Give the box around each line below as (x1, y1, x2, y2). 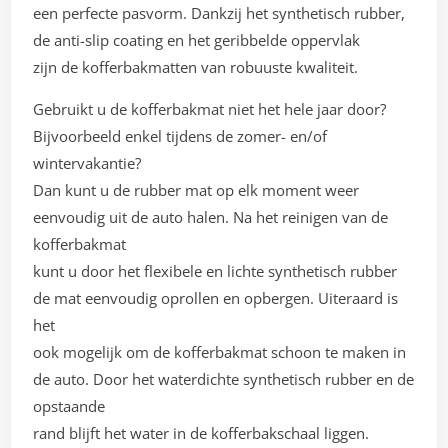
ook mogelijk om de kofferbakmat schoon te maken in (33, 342, 407, 363)
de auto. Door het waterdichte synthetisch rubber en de (33, 369, 415, 390)
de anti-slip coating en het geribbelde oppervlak (33, 30, 361, 51)
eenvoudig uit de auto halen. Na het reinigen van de (33, 207, 389, 228)
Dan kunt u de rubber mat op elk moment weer (33, 180, 360, 201)
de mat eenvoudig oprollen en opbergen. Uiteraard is (33, 288, 399, 309)
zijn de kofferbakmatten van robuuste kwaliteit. (33, 57, 359, 78)
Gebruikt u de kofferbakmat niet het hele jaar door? (33, 99, 387, 120)
